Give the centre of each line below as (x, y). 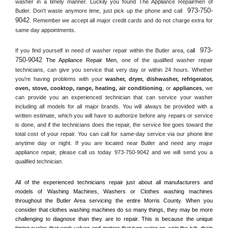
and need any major (184, 143)
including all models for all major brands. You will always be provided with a (114, 107)
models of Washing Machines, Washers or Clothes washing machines (114, 191)
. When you (197, 200)
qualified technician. (39, 162)
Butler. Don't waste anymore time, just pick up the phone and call (100, 10)
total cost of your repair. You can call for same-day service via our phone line (114, 134)
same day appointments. (46, 30)
